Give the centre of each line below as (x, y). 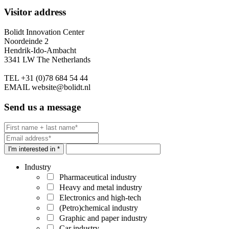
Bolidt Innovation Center (44, 32)
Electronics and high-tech (98, 198)
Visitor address (35, 12)
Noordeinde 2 (26, 41)
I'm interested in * (34, 149)
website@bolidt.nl (60, 87)
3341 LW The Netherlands (47, 59)
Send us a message (42, 107)
